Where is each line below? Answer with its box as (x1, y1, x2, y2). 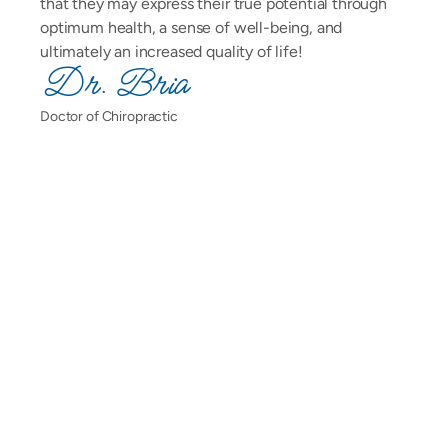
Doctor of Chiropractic (40, 108, 178, 125)
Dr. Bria (40, 59, 187, 110)
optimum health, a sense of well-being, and (40, 18, 343, 37)
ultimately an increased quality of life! (40, 42, 303, 61)
